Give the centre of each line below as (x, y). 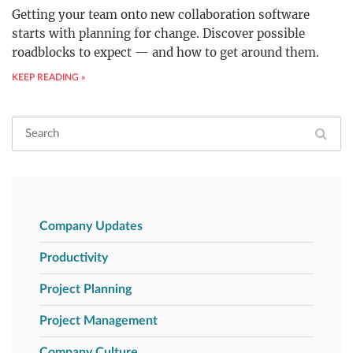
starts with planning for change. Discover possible (158, 33)
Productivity (74, 258)
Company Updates (91, 226)
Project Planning (85, 289)
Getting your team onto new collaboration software (161, 15)
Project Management (98, 321)
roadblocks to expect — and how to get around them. (165, 52)
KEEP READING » (48, 77)
